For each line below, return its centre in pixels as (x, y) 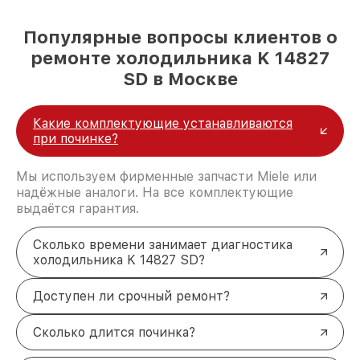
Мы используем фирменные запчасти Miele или (166, 177)
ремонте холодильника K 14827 (180, 58)
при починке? (76, 139)
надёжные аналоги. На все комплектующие (155, 193)
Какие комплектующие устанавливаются (163, 124)
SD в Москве (180, 79)
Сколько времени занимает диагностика (163, 245)
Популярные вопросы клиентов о (180, 37)
